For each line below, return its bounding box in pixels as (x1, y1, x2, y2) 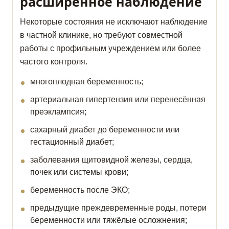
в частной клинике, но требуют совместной (20, 31, 182, 40)
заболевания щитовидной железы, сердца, (30, 155, 193, 165)
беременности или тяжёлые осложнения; (30, 216, 187, 225)
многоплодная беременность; (30, 77, 143, 86)
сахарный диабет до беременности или (30, 125, 179, 134)
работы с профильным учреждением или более (20, 44, 201, 53)
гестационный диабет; (30, 138, 114, 147)
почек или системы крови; (30, 168, 128, 177)
